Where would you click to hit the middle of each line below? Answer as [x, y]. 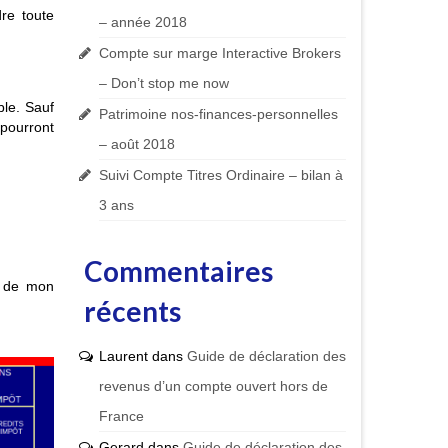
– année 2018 [142, 22]
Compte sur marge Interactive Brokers [219, 53]
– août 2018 [136, 144]
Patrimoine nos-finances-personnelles [218, 114]
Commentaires [178, 271]
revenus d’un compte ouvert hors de [213, 386]
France [121, 416]
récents [132, 311]
